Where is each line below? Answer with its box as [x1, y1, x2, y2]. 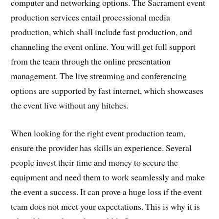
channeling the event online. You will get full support [11, 41, 196, 53]
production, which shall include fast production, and [11, 26, 193, 38]
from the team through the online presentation [11, 55, 171, 67]
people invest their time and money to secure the [11, 156, 178, 169]
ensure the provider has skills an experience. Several [11, 142, 192, 154]
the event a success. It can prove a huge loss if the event [11, 186, 202, 198]
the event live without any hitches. [11, 99, 129, 111]
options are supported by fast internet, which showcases [11, 85, 204, 97]
